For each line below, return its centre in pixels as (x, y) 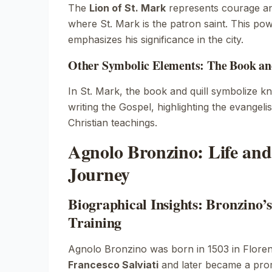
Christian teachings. (113, 123)
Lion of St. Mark (127, 8)
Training (95, 222)
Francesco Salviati (113, 265)
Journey (99, 174)
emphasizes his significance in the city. (156, 39)
